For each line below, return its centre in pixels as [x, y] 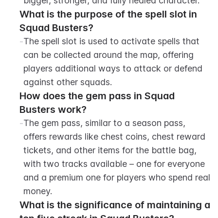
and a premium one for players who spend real [117, 177]
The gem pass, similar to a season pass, [104, 123]
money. [38, 191]
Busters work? [53, 109]
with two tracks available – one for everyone [114, 164]
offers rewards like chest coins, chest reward [114, 136]
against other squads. [68, 82]
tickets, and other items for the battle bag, [110, 150]
